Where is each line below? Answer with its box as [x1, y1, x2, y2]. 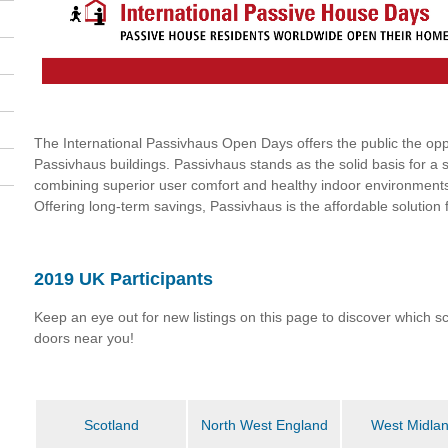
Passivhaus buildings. [34, 156, 174, 172]
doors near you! [34, 330, 134, 346]
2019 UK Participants [34, 269, 213, 289]
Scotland [83, 417, 139, 433]
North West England [200, 417, 328, 433]
